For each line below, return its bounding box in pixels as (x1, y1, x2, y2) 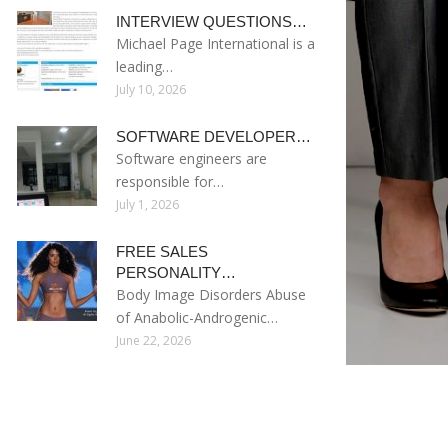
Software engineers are (116, 149, 267, 168)
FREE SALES (116, 243, 208, 260)
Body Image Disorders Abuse (116, 285, 306, 304)
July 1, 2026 (116, 196, 179, 213)
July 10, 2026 (116, 81, 186, 98)
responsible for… (116, 172, 224, 191)
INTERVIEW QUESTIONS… (116, 13, 307, 30)
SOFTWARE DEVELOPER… (116, 128, 311, 145)
